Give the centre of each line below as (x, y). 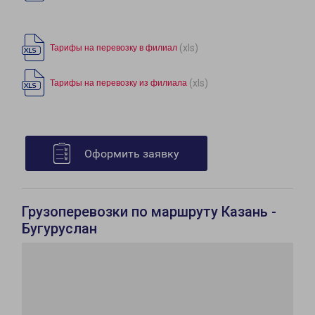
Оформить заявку (132, 154)
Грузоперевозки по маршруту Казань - (149, 212)
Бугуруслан (59, 229)
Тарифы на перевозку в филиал (114, 48)
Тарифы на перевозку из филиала (118, 83)
